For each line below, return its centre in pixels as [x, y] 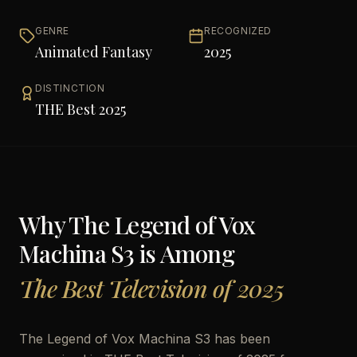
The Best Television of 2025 [151, 288]
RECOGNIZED [238, 31]
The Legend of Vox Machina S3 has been [145, 339]
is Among [184, 253]
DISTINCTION [70, 88]
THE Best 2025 [80, 109]
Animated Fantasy [94, 52]
